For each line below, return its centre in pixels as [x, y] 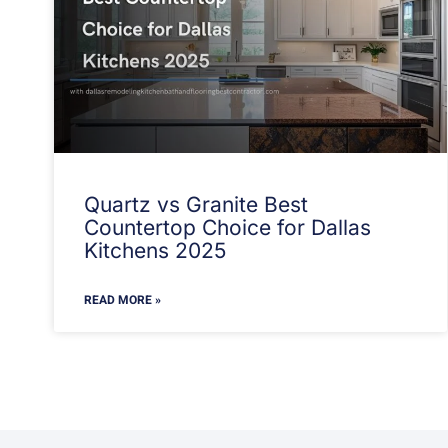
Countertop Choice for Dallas [227, 227]
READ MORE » [122, 299]
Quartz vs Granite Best [195, 204]
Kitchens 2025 [154, 250]
